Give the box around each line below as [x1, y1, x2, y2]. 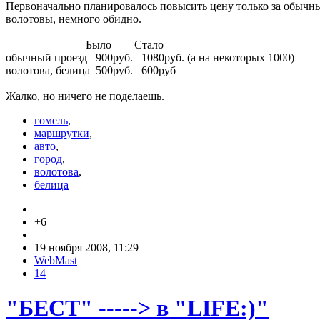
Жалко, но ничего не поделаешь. [6, 89, 164, 102]
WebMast [34, 254, 77, 266]
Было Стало [6, 38, 164, 51]
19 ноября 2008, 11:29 [34, 241, 139, 254]
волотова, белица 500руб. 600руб [6, 64, 176, 76]
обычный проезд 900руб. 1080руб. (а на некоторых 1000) [6, 51, 294, 64]
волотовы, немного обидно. [6, 12, 141, 25]
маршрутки [34, 126, 89, 139]
